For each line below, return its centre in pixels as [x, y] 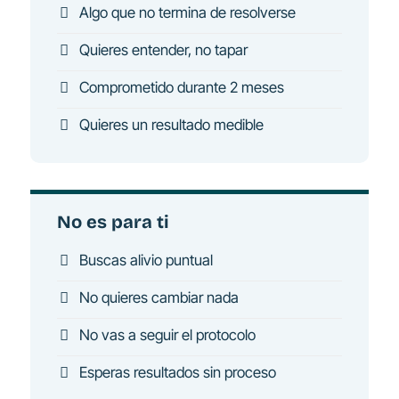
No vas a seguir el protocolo [167, 334]
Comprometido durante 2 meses [181, 88]
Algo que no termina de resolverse [187, 13]
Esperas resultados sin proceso [177, 372]
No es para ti [114, 222]
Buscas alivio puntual [146, 260]
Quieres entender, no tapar [163, 50]
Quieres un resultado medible [171, 125]
